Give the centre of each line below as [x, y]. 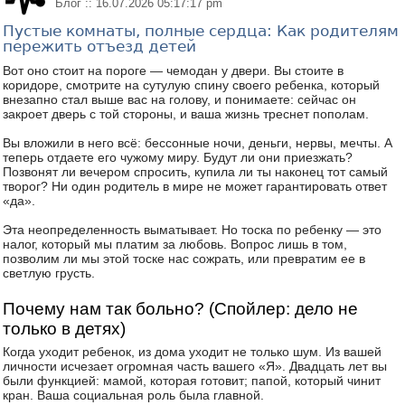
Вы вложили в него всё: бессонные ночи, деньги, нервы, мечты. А [198, 143]
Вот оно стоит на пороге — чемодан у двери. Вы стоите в [173, 71]
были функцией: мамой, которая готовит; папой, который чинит [192, 381]
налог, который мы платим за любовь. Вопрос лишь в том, [175, 244]
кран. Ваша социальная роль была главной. [133, 395]
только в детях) [64, 329]
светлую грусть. [49, 273]
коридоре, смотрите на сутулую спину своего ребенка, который [191, 85]
